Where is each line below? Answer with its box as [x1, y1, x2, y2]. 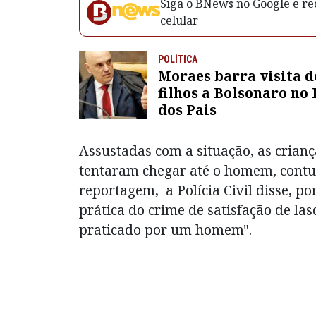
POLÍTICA [158, 54, 197, 66]
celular [160, 13, 198, 29]
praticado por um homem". [79, 220, 252, 240]
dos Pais [158, 100, 217, 120]
